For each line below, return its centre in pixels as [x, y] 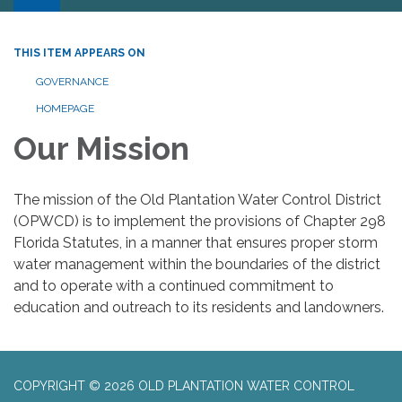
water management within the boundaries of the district [197, 264]
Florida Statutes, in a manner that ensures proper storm [196, 242]
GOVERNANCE [72, 81]
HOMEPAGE [65, 108]
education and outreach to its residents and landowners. [199, 307]
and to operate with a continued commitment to [174, 285]
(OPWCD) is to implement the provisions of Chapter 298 [200, 221]
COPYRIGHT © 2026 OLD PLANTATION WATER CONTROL [184, 385]
